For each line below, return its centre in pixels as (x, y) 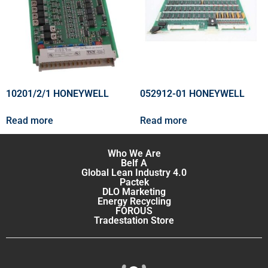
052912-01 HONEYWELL (192, 94)
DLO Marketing (134, 192)
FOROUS (134, 211)
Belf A (134, 163)
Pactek (134, 182)
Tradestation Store (134, 221)
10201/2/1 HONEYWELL (57, 94)
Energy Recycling (134, 202)
